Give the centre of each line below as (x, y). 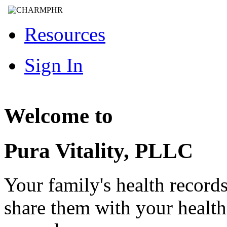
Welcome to (59, 116)
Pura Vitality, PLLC (99, 151)
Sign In (54, 65)
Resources (65, 34)
